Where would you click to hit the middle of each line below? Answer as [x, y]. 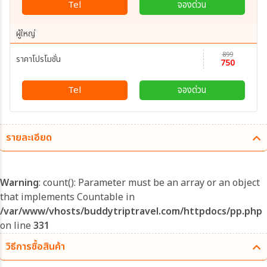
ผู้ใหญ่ [26, 34]
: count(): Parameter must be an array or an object [149, 183]
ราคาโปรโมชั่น [38, 59]
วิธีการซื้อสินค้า [35, 247]
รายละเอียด [29, 138]
